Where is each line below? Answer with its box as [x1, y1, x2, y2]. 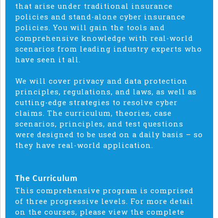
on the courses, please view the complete [15, 207, 184, 217]
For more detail [130, 196, 194, 206]
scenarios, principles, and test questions [15, 119, 183, 128]
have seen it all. [15, 54, 81, 64]
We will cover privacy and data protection [15, 76, 188, 86]
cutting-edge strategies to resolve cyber [15, 97, 178, 107]
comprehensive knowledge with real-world [15, 33, 193, 43]
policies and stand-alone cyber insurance [15, 12, 185, 21]
